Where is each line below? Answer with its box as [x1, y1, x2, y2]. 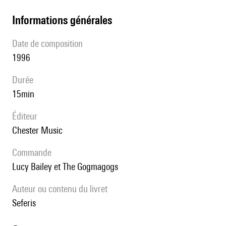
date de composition [18, 38, 83, 49]
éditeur [17, 110, 37, 122]
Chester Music [17, 125, 63, 136]
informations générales [15, 13, 112, 27]
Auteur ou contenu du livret [17, 183, 107, 195]
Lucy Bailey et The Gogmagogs [16, 161, 118, 173]
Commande [17, 147, 51, 158]
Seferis [17, 197, 36, 209]
